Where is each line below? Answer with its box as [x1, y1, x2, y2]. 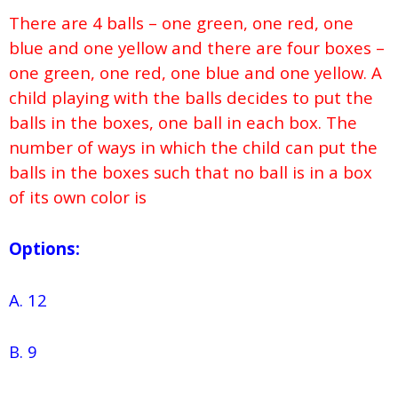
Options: [9, 237, 80, 260]
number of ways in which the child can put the [9, 136, 378, 159]
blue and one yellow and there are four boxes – [9, 36, 385, 60]
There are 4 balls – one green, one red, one [9, 12, 354, 35]
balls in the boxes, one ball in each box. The [9, 111, 357, 134]
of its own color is [9, 186, 169, 209]
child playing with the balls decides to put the [9, 86, 373, 109]
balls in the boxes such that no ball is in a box [9, 161, 372, 184]
